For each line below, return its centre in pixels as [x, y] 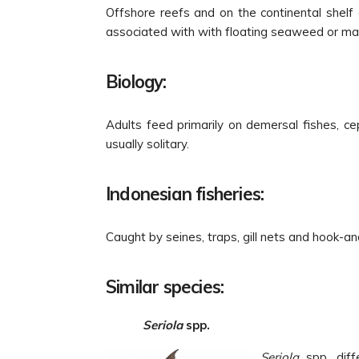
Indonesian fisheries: [185, 194]
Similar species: [165, 286]
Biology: [136, 81]
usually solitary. [147, 143]
